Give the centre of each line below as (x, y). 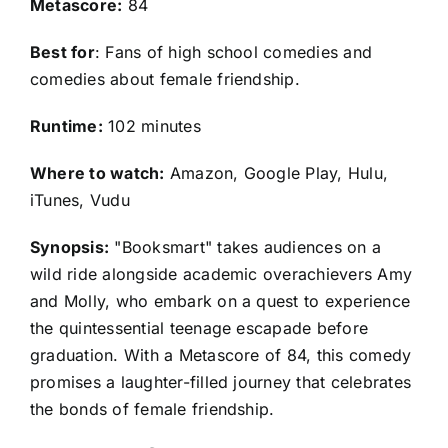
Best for (62, 51)
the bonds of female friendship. (152, 408)
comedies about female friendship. (165, 78)
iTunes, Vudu (80, 199)
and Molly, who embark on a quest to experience (220, 300)
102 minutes (151, 125)
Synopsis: (70, 246)
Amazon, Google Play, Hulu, (276, 172)
